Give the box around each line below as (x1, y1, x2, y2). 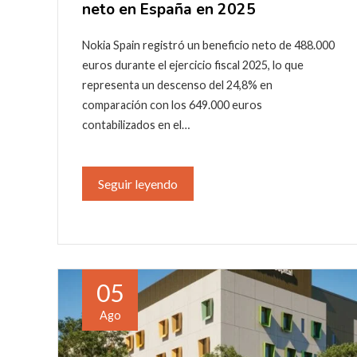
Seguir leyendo (98, 175, 178, 191)
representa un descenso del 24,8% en (82, 77, 273, 92)
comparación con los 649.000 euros (82, 97, 262, 112)
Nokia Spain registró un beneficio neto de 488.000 (82, 37, 335, 52)
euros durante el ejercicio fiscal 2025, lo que (82, 57, 304, 72)
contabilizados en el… (82, 117, 190, 131)
